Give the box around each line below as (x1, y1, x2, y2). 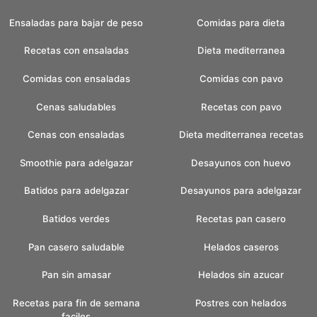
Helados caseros (203, 241, 279, 253)
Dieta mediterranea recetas (178, 129, 304, 141)
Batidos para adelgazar (23, 185, 129, 197)
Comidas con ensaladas (22, 73, 130, 85)
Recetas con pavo (200, 100, 282, 113)
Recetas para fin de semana (12, 296, 140, 309)
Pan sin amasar (41, 269, 111, 281)
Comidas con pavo (199, 73, 283, 85)
